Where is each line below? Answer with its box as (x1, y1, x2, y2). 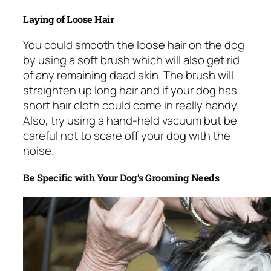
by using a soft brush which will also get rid (23, 52, 240, 68)
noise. (23, 143, 54, 159)
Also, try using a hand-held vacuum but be (23, 113, 237, 129)
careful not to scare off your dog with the (23, 128, 230, 144)
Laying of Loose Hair (23, 12, 114, 25)
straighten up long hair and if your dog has (23, 82, 237, 99)
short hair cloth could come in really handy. (23, 97, 239, 114)
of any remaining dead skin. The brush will (23, 67, 233, 83)
